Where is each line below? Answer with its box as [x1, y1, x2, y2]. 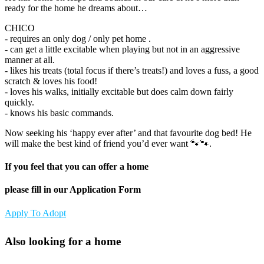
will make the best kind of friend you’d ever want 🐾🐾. [5, 138, 212, 148]
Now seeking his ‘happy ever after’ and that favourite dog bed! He [5, 127, 252, 138]
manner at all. [5, 54, 55, 65]
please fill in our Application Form [5, 184, 141, 195]
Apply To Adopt [5, 207, 66, 218]
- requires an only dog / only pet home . [5, 33, 151, 44]
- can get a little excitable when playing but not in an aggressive [5, 44, 240, 54]
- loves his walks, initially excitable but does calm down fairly [5, 86, 233, 97]
